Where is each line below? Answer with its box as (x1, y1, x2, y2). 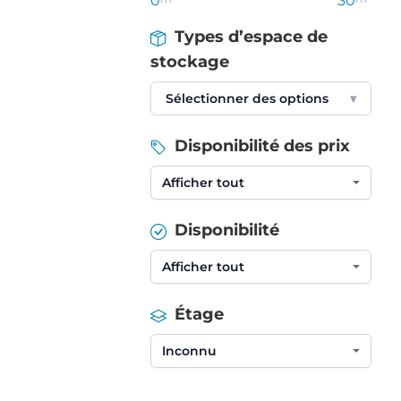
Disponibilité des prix (170, 136, 350, 156)
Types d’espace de (170, 27, 328, 47)
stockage (150, 52, 229, 72)
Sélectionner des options (166, 90, 328, 107)
